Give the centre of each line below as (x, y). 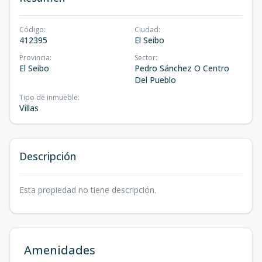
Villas (29, 108)
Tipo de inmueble (49, 97)
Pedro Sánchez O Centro (182, 68)
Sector (145, 58)
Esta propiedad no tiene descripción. (88, 190)
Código (32, 30)
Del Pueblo (155, 80)
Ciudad (146, 30)
